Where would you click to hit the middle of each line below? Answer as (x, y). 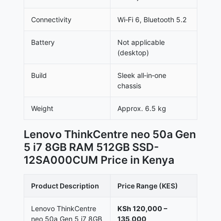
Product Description (65, 186)
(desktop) (133, 53)
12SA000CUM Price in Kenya (99, 160)
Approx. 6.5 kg (142, 109)
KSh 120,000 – (142, 209)
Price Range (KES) (148, 186)
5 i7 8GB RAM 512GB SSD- (91, 147)
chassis (129, 86)
